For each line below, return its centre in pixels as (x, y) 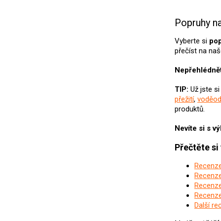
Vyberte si (192, 41)
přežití (184, 99)
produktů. (190, 109)
